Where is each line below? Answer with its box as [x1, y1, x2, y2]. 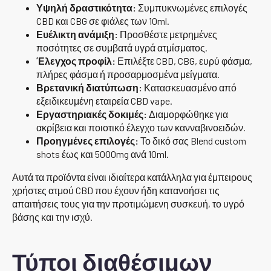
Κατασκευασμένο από [142, 82, 237, 94]
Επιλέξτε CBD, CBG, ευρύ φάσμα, [116, 55, 252, 67]
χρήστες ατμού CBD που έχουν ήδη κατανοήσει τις [12, 184, 220, 197]
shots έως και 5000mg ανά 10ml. [36, 148, 169, 160]
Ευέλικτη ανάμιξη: [36, 28, 118, 41]
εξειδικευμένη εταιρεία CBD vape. [36, 95, 172, 107]
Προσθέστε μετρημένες [118, 28, 217, 41]
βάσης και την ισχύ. [12, 211, 93, 223]
